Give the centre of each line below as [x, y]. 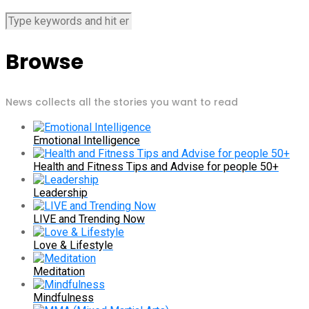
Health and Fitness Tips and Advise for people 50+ [156, 167]
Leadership [60, 193]
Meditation [59, 272]
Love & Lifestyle [73, 246]
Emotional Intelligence [87, 141]
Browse [44, 62]
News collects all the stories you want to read [122, 102]
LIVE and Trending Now [89, 219]
